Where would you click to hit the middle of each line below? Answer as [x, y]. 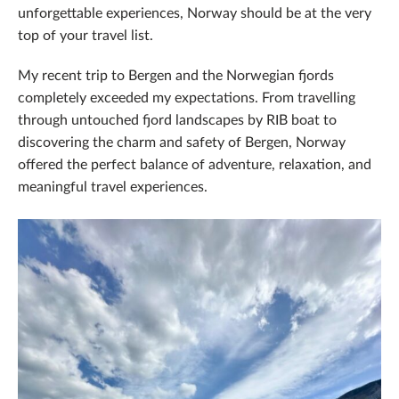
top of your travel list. [85, 34]
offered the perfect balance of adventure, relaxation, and [195, 163]
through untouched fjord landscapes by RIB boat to [177, 119]
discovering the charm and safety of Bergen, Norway [182, 141]
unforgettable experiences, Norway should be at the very [195, 12]
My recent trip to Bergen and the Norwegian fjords [176, 74]
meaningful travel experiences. [113, 186]
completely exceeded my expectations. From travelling [187, 97]
